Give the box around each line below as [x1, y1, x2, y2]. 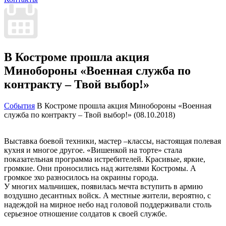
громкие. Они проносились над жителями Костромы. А [4, 163, 196, 173]
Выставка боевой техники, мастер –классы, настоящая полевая [4, 136, 221, 145]
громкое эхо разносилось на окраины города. [4, 173, 158, 182]
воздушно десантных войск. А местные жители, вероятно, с [4, 191, 211, 200]
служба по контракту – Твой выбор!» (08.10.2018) [4, 110, 175, 119]
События [4, 101, 35, 110]
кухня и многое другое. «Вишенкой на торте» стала [4, 145, 182, 154]
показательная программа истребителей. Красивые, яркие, [4, 154, 205, 163]
